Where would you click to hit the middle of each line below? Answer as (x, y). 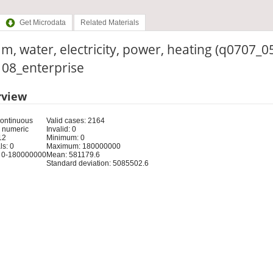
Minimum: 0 (65, 137)
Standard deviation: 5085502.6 (97, 163)
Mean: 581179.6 (73, 154)
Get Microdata (42, 23)
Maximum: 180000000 (83, 146)
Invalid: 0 (61, 129)
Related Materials (109, 23)
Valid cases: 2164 (75, 120)
